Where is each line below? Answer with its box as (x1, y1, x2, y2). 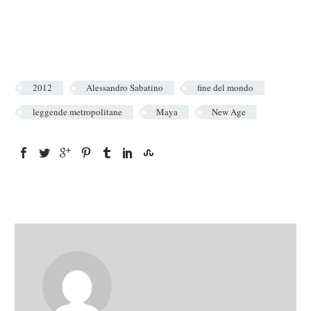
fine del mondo (197, 81, 253, 94)
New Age (212, 106, 246, 119)
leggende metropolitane (33, 106, 122, 119)
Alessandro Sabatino (86, 81, 163, 94)
